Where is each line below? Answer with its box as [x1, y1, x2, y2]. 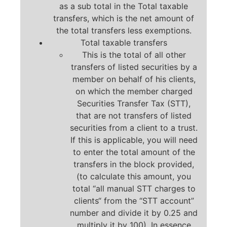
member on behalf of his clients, [72, 73, 196, 84]
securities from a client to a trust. [70, 122, 198, 133]
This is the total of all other [82, 49, 186, 60]
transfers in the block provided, [73, 159, 194, 169]
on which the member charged [75, 86, 193, 96]
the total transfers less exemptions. [56, 25, 192, 35]
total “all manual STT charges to [72, 183, 196, 194]
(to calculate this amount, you [77, 171, 191, 181]
